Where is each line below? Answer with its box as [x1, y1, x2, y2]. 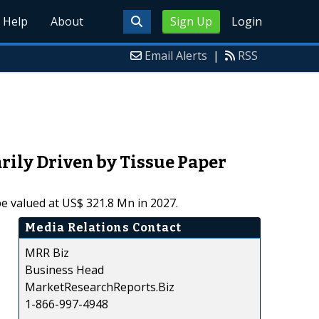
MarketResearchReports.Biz [25, 278, 174, 295]
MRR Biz [25, 244, 69, 261]
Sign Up [169, 14, 212, 29]
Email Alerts [145, 48, 207, 63]
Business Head [25, 261, 104, 278]
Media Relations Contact [25, 220, 182, 234]
